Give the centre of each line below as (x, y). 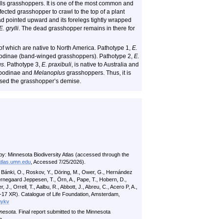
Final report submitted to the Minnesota (64, 212)
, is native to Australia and (105, 65)
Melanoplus (49, 73)
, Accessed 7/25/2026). (58, 162)
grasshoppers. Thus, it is (98, 73)
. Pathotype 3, (23, 65)
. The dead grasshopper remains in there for (77, 28)
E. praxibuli (56, 65)
